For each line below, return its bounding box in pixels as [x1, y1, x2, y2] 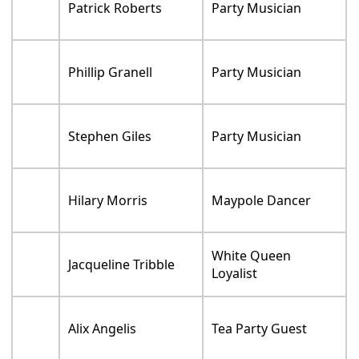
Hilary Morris [68, 198, 148, 216]
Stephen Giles [68, 134, 152, 152]
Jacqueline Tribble [68, 262, 175, 280]
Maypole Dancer [212, 198, 312, 216]
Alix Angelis [68, 326, 137, 345]
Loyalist [212, 271, 258, 289]
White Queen [212, 253, 292, 272]
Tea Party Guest [212, 326, 308, 345]
